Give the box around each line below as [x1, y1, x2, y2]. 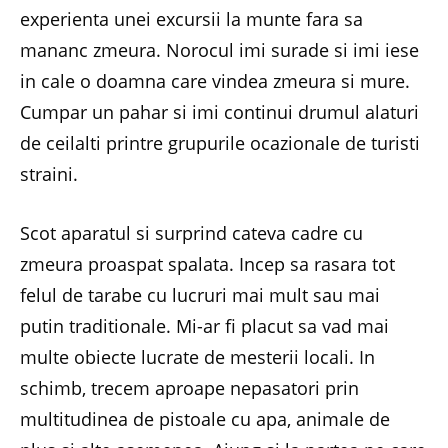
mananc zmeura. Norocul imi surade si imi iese [20, 38, 419, 62]
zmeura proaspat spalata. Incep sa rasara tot [20, 251, 395, 276]
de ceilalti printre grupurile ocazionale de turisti [20, 131, 420, 155]
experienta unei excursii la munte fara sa [20, 7, 363, 31]
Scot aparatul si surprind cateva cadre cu [20, 220, 363, 245]
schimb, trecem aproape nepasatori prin [20, 375, 359, 400]
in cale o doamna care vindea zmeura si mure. [20, 69, 410, 93]
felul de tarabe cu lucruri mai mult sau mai [20, 282, 380, 307]
